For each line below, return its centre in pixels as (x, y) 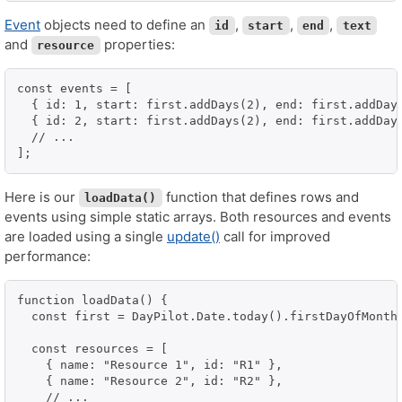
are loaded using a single (86, 236)
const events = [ (74, 88)
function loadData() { (92, 300)
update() (193, 236)
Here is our (42, 197)
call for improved (275, 236)
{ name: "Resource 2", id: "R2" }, (150, 380)
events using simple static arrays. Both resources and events (198, 216)
